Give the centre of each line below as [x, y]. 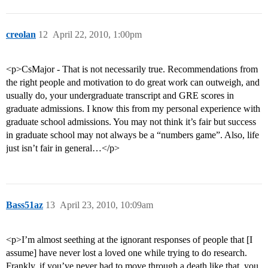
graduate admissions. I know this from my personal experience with [133, 109]
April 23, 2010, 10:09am [106, 205]
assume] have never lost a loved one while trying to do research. [127, 253]
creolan [21, 35]
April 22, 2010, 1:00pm [97, 35]
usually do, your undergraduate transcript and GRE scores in [120, 96]
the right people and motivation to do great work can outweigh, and [133, 83]
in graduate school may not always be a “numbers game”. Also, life [133, 135]
